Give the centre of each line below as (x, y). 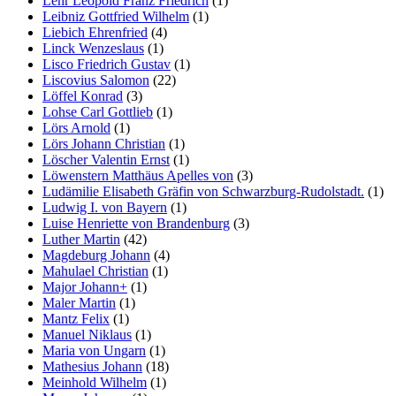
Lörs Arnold (76, 128)
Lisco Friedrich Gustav (107, 64)
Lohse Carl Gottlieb (98, 112)
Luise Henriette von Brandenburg (136, 223)
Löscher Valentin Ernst (106, 160)
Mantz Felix (76, 319)
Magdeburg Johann (96, 255)
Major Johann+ (85, 287)
